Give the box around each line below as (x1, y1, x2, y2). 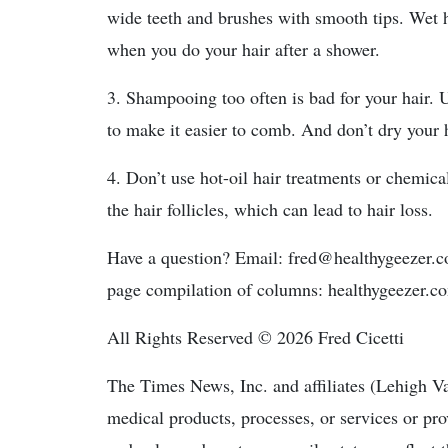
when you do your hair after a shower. (107, 37, 380, 61)
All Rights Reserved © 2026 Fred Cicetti (107, 325, 404, 349)
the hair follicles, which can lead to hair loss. (107, 197, 433, 221)
